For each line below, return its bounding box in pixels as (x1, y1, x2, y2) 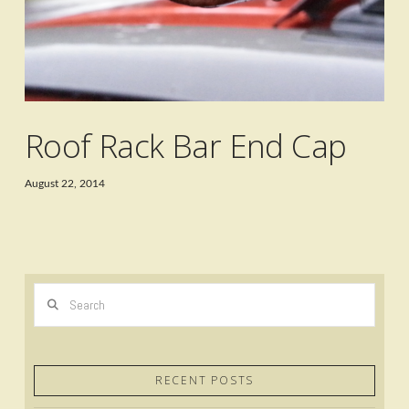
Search (32, 284, 68, 301)
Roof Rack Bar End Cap (24, 124, 347, 168)
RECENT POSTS (154, 372, 255, 387)
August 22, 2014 (24, 178, 105, 190)
